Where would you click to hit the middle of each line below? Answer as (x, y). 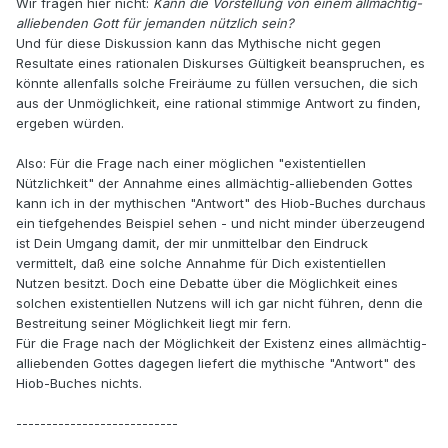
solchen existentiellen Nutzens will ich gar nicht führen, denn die (219, 303)
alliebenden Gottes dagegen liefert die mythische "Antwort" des (216, 363)
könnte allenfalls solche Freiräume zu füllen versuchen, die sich (217, 83)
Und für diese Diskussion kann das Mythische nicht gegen (198, 43)
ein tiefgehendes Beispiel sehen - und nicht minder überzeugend (220, 223)
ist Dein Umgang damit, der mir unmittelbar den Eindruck (192, 243)
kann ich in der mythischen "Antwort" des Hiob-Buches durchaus (221, 203)
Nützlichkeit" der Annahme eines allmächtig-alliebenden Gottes (214, 183)
